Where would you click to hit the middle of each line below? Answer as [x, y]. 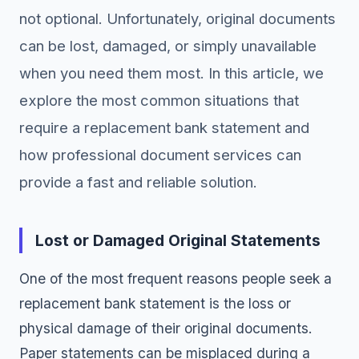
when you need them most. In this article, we [171, 73]
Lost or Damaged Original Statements [178, 240]
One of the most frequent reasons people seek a [175, 278]
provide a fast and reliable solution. [138, 182]
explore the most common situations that [159, 100]
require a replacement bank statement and [164, 127]
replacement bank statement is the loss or [155, 303]
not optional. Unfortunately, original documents [177, 18]
